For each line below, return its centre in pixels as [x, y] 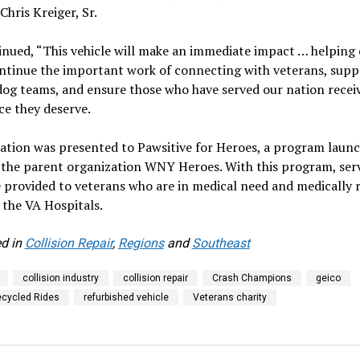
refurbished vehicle [126, 298]
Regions [141, 243]
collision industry [60, 278]
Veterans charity [229, 298]
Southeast [221, 243]
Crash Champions [252, 278]
